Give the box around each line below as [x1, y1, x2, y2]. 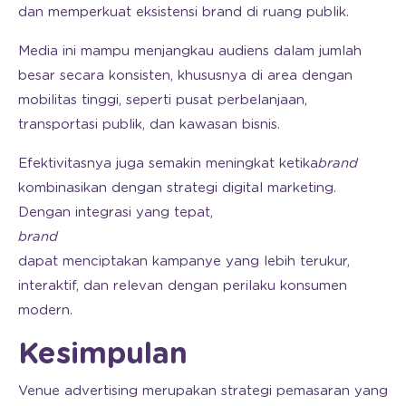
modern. [18, 303, 72, 317]
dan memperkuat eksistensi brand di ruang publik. [18, 5, 349, 19]
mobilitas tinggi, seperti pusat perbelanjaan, [18, 92, 307, 107]
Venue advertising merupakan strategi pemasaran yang [18, 383, 388, 398]
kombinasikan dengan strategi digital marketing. [18, 180, 336, 195]
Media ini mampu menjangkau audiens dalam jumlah [18, 43, 362, 58]
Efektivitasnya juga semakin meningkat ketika [18, 156, 318, 170]
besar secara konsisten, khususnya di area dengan [18, 68, 353, 82]
